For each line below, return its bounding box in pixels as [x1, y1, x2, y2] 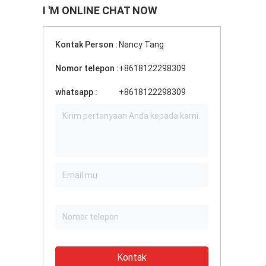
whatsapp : [55, 87, 97, 97]
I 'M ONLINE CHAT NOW [43, 4, 157, 17]
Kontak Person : [55, 40, 118, 49]
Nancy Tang [119, 40, 164, 49]
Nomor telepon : [55, 64, 119, 73]
